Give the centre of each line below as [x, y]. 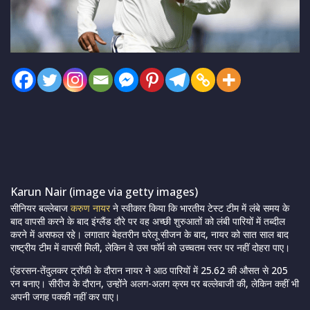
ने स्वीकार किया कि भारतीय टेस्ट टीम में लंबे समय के [200, 208]
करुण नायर [90, 208]
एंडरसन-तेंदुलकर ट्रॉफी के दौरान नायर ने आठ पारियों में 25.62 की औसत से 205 [149, 271]
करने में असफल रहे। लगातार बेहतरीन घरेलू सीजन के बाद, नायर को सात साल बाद [149, 235]
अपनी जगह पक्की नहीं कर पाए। [65, 297]
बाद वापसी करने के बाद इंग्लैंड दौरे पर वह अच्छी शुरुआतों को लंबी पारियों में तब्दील [148, 221]
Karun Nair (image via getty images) [104, 192]
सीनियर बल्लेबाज [40, 208]
